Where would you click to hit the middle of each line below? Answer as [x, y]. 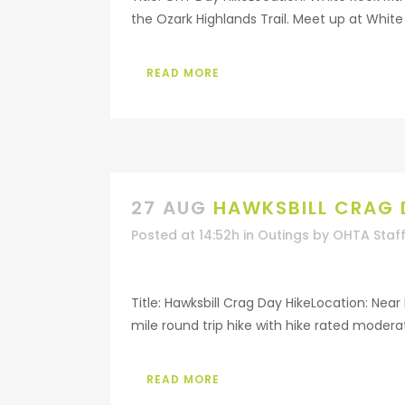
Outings [283, 235]
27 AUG [169, 208]
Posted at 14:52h [185, 235]
